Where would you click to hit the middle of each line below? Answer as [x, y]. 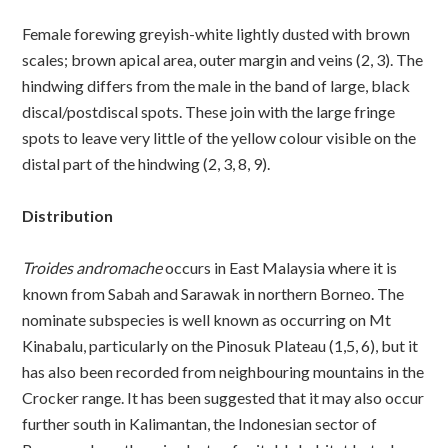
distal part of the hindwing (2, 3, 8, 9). [146, 163]
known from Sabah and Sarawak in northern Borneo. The [213, 293]
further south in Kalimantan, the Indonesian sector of [200, 423]
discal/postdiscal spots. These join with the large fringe [209, 111]
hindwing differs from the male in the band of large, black [216, 85]
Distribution [68, 215]
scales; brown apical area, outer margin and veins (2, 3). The [223, 59]
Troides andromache [92, 267]
